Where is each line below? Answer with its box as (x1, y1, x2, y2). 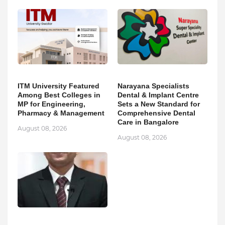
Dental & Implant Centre (118, 90, 199, 99)
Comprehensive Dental (118, 108, 195, 117)
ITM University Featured (18, 81, 99, 90)
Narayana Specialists (118, 81, 189, 90)
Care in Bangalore (118, 118, 179, 126)
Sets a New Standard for (118, 99, 200, 108)
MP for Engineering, (18, 99, 85, 108)
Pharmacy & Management (18, 108, 104, 117)
